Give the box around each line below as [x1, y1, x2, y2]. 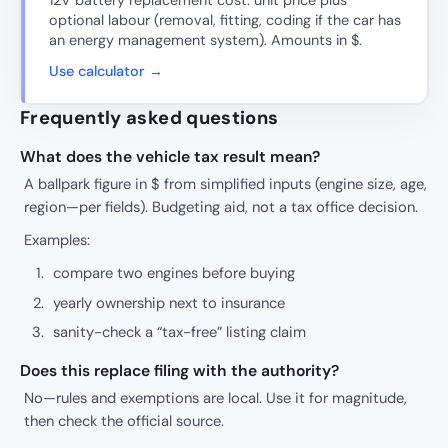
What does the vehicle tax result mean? [20, 145, 320, 167]
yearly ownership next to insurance [53, 292, 286, 313]
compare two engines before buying [53, 263, 296, 284]
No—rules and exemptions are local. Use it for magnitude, [24, 387, 407, 408]
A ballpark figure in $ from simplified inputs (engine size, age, [24, 173, 427, 194]
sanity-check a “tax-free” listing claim [53, 322, 307, 343]
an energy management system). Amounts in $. [49, 31, 362, 50]
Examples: [24, 230, 90, 251]
